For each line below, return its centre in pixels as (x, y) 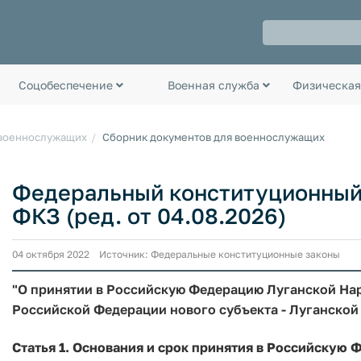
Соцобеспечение (67, 85)
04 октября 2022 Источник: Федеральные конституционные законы (176, 254)
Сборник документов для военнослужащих (214, 137)
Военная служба (215, 85)
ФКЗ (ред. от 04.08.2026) (149, 216)
